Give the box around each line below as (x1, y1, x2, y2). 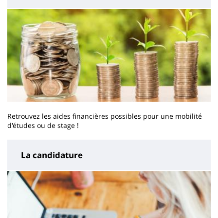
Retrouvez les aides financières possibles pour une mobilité (7, 111, 202, 121)
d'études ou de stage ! (7, 121, 79, 130)
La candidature (21, 149, 83, 161)
